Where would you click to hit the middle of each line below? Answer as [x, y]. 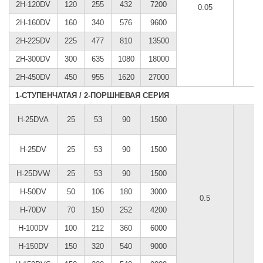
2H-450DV [33, 77]
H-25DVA [33, 119]
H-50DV [33, 191]
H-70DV [33, 210]
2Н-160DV [33, 22]
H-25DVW [33, 173]
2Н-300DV [33, 59]
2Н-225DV [33, 41]
